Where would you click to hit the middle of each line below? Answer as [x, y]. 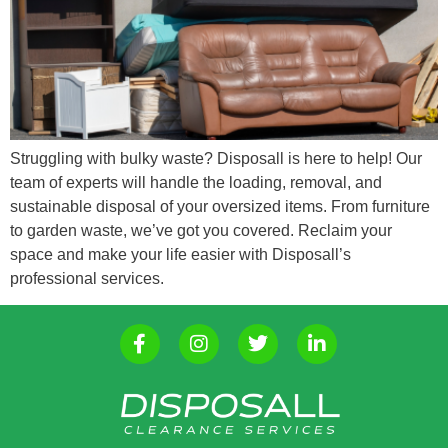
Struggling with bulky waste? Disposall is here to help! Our [216, 158]
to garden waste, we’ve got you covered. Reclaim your [201, 230]
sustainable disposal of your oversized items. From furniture [220, 206]
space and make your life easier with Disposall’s [180, 254]
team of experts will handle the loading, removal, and [196, 182]
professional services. [87, 278]
